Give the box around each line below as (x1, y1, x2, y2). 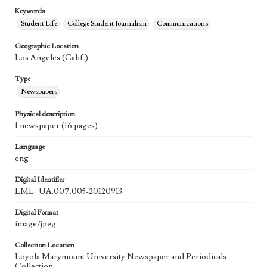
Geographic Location (15, 42, 79, 51)
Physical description (15, 110, 75, 119)
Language (15, 142, 45, 152)
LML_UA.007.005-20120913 (15, 186, 122, 197)
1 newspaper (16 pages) (15, 120, 98, 132)
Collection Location (15, 241, 74, 250)
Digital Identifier (15, 175, 64, 185)
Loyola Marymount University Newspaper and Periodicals (15, 252, 226, 263)
